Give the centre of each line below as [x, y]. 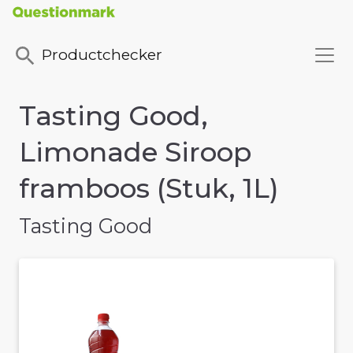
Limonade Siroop [135, 152]
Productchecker [102, 55]
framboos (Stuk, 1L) [149, 189]
